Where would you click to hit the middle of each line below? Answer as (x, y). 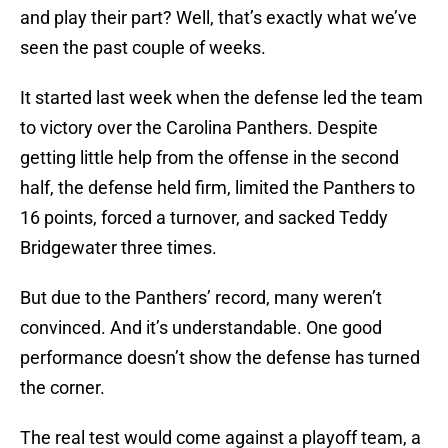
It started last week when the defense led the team (221, 98)
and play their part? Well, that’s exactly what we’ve (218, 18)
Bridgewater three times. (118, 248)
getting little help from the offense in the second (209, 158)
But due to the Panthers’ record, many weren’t (201, 298)
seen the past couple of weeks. (143, 48)
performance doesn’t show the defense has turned (220, 358)
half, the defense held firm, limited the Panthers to (217, 188)
